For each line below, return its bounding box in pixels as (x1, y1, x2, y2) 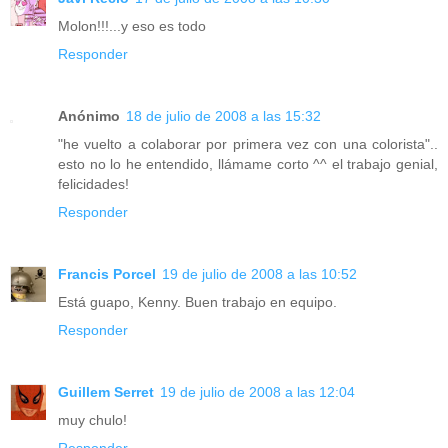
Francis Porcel (58, 265, 156, 282)
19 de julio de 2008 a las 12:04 (160, 383, 355, 400)
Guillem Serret (58, 383, 154, 400)
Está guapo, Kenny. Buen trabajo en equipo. (58, 293, 337, 310)
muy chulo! (58, 411, 127, 428)
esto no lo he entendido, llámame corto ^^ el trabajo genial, (58, 155, 438, 172)
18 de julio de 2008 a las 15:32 (126, 107, 321, 124)
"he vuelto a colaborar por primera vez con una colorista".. (58, 135, 438, 152)
